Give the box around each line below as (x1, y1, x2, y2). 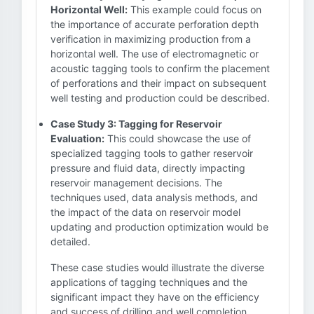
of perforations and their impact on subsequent (50, 77, 266, 89)
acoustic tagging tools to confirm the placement (50, 62, 270, 74)
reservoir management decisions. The (50, 177, 222, 189)
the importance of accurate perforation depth (50, 18, 259, 30)
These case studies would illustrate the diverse (50, 261, 264, 273)
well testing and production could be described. (50, 92, 270, 104)
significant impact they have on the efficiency (50, 291, 259, 303)
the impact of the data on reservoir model (50, 206, 240, 218)
